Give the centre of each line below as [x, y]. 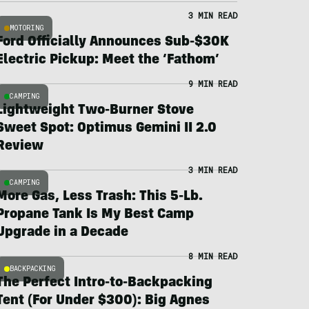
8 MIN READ [212, 256]
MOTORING [27, 28]
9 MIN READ [212, 83]
